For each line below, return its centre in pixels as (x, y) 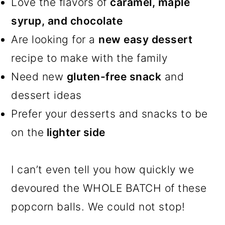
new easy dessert (146, 40)
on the (28, 133)
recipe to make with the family (89, 58)
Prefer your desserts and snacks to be (109, 114)
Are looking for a (55, 40)
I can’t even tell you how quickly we (103, 170)
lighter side (75, 133)
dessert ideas (46, 95)
